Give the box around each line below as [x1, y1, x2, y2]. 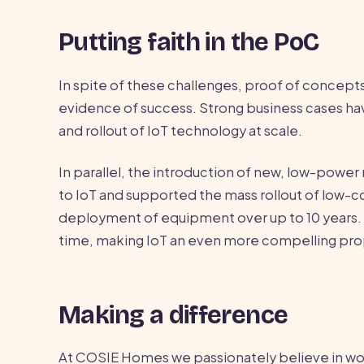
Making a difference [58, 300, 288, 330]
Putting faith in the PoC [58, 28, 319, 58]
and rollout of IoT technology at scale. [58, 121, 302, 139]
